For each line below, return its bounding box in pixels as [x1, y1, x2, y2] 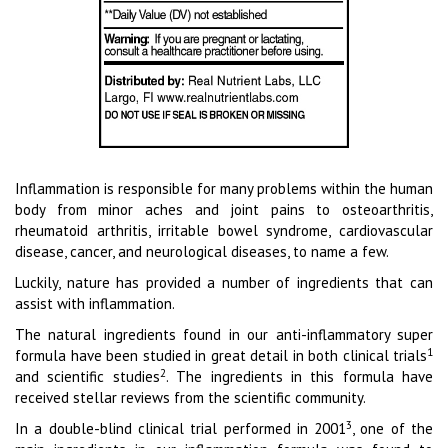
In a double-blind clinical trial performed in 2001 [15, 419, 347, 439]
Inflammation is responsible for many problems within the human [15, 179, 433, 199]
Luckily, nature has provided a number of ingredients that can [15, 273, 433, 293]
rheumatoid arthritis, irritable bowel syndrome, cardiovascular [15, 221, 433, 241]
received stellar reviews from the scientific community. [15, 388, 366, 408]
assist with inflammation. [15, 294, 175, 314]
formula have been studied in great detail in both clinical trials [15, 346, 427, 366]
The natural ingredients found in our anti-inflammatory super [15, 325, 433, 345]
